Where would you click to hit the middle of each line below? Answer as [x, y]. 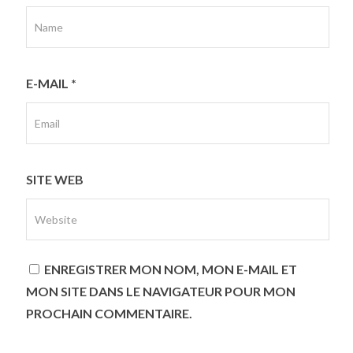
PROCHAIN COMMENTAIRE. [109, 313]
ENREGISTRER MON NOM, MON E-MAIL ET [170, 269]
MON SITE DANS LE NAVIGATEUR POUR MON [160, 291]
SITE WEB [54, 179]
